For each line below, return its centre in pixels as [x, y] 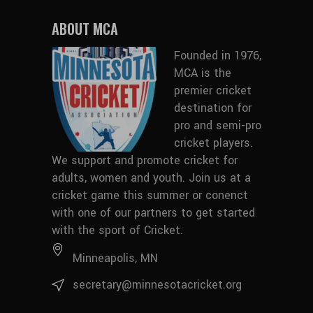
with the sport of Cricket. [117, 231]
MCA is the [203, 73]
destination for [213, 108]
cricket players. [213, 143]
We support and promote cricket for [145, 161]
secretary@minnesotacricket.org [157, 285]
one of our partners [128, 213]
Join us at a [220, 178]
